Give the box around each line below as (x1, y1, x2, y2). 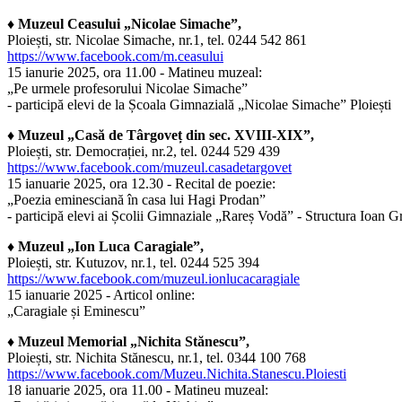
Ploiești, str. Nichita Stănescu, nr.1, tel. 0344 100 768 (7, 350, 306, 366)
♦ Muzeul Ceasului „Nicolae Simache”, (7, 16, 241, 32)
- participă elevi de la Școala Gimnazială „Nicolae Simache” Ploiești (7, 97, 391, 113)
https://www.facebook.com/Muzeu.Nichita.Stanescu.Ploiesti (7, 366, 346, 382)
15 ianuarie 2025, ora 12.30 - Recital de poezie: (7, 176, 275, 192)
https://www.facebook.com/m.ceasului (7, 48, 223, 65)
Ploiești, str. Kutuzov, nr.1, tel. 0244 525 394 (7, 255, 259, 271)
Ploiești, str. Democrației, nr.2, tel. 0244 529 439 (7, 144, 280, 160)
